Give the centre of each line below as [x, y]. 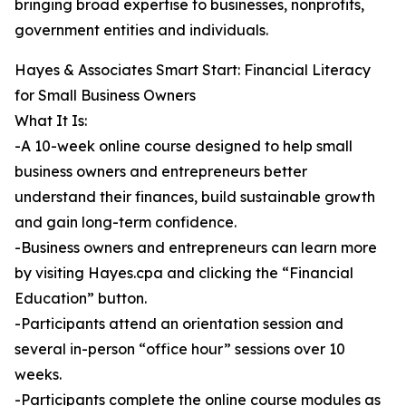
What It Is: [51, 121]
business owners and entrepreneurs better [161, 172]
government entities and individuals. [141, 30]
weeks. [38, 375]
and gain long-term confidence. [126, 222]
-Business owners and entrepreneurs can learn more [196, 248]
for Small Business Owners [105, 96]
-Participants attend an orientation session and [179, 324]
